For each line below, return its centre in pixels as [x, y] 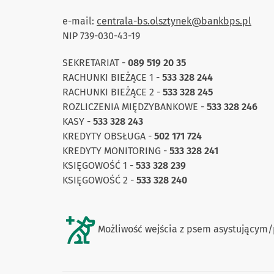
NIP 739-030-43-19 [102, 35]
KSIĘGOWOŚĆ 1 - [99, 165]
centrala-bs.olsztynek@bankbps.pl [174, 21]
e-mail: [80, 21]
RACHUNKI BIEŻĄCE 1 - [112, 77]
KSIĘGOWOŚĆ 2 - [99, 180]
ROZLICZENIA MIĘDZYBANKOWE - [135, 106]
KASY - [78, 121]
